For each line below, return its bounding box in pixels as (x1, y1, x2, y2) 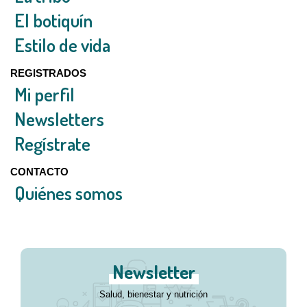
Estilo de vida (14, 33, 110, 56)
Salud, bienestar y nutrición (99, 289, 208, 300)
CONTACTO (10, 166, 69, 177)
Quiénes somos (14, 181, 123, 204)
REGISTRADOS (10, 67, 86, 79)
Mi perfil (14, 82, 75, 106)
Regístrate (14, 132, 90, 155)
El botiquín (14, 8, 93, 32)
